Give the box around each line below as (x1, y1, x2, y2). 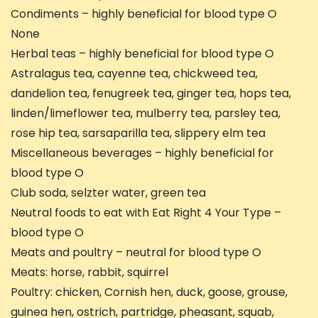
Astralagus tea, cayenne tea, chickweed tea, (11, 65, 258, 82)
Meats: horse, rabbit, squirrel (11, 264, 168, 281)
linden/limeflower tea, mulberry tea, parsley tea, (11, 105, 280, 122)
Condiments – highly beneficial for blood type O (11, 6, 277, 23)
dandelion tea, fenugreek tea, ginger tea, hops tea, (11, 85, 291, 102)
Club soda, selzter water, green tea (11, 185, 206, 202)
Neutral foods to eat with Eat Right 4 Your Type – (11, 204, 281, 221)
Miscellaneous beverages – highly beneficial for (11, 145, 274, 162)
